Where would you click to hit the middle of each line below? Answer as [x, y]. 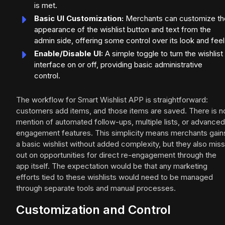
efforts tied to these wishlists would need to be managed [115, 177]
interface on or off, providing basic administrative [118, 65]
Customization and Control [93, 210]
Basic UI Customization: [79, 19]
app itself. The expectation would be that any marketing [112, 166]
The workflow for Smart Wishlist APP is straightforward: [112, 100]
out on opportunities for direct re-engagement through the [116, 155]
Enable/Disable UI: [69, 54]
